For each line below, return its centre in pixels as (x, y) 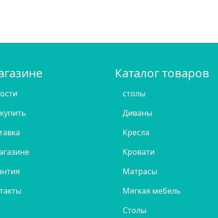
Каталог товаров (162, 73)
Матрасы (140, 171)
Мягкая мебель (152, 191)
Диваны (137, 113)
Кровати (139, 152)
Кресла (136, 132)
